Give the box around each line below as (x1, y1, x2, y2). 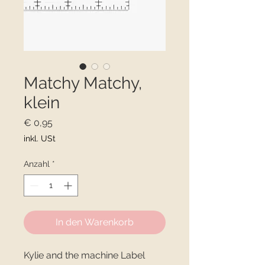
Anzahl (24, 159, 50, 169)
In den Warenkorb (56, 216, 134, 228)
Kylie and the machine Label (24, 250, 145, 261)
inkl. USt (24, 134, 56, 144)
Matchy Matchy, (24, 73, 142, 93)
